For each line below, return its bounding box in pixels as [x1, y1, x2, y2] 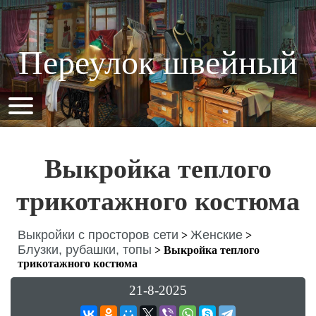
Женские [190, 228, 243, 242]
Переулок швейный [18, 44, 298, 81]
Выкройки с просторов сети [18, 228, 178, 242]
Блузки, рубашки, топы [18, 243, 152, 257]
